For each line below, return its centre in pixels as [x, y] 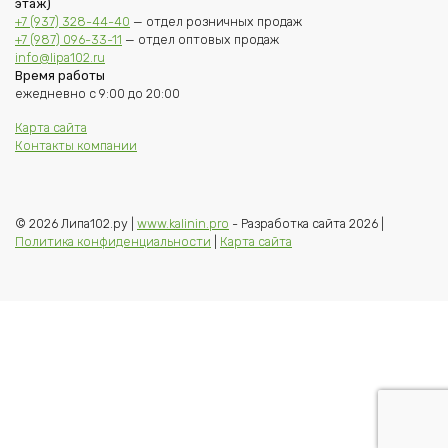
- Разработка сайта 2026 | [306, 224]
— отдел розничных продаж [216, 22]
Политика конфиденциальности [113, 242]
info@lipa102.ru [60, 58]
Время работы [60, 76]
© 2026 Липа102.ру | [76, 224]
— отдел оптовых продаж [200, 40]
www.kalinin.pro [183, 224]
